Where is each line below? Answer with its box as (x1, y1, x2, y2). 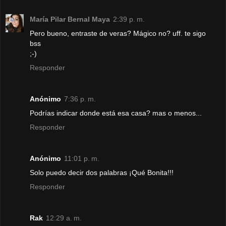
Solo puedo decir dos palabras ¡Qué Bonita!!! (30, 168, 174, 177)
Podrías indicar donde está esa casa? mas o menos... (30, 108, 202, 117)
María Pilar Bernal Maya (30, 15, 110, 23)
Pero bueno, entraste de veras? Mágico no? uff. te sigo (30, 29, 206, 37)
